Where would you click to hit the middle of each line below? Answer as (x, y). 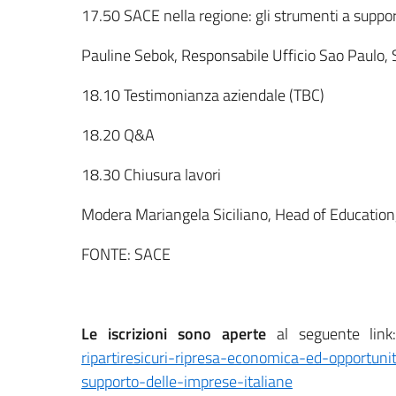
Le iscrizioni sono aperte (174, 333)
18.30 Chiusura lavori (151, 174)
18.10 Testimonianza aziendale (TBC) (203, 95)
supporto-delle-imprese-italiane (187, 381)
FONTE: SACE (126, 254)
